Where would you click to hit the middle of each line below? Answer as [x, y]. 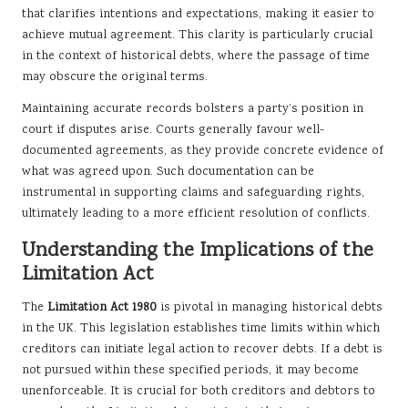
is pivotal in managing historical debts [270, 307]
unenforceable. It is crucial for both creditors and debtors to [199, 391]
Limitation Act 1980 [102, 307]
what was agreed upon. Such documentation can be [168, 172]
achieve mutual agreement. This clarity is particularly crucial [197, 35]
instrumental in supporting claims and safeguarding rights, [193, 193]
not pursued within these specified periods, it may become [190, 370]
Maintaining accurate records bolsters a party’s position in [193, 109]
